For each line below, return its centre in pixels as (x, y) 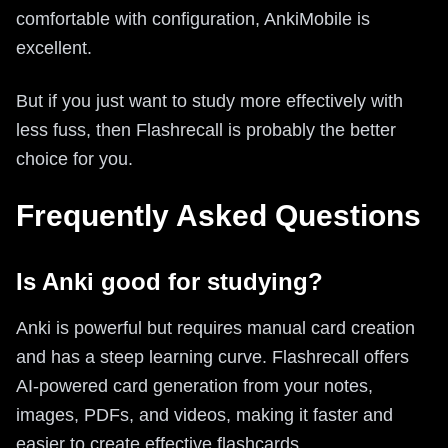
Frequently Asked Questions (218, 215)
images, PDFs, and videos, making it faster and (204, 414)
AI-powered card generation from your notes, (194, 385)
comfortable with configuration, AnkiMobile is (193, 18)
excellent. (54, 47)
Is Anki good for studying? (169, 281)
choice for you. (74, 158)
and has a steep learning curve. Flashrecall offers (212, 356)
